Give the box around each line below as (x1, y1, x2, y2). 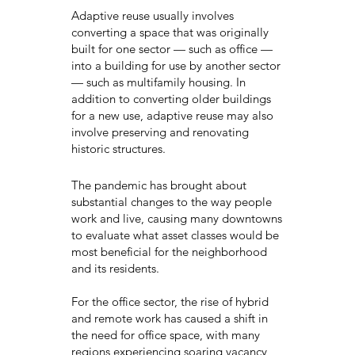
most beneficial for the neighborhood (71, 244, 267, 260)
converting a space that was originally (71, 24, 269, 40)
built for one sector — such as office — (71, 40, 273, 56)
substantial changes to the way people (71, 194, 272, 210)
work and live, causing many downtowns (71, 211, 282, 227)
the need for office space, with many (71, 327, 260, 343)
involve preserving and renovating (71, 124, 249, 139)
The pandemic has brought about (71, 177, 246, 193)
